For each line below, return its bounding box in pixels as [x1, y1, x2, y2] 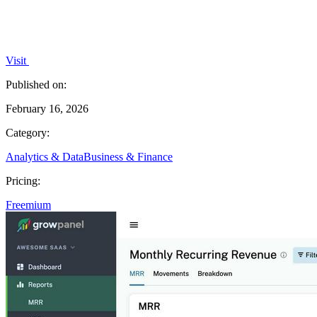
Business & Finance [83, 150, 173, 163]
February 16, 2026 [6, 102, 88, 115]
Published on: [6, 78, 67, 91]
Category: [6, 126, 50, 139]
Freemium [6, 198, 51, 211]
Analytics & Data [6, 150, 83, 163]
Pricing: [6, 174, 40, 187]
